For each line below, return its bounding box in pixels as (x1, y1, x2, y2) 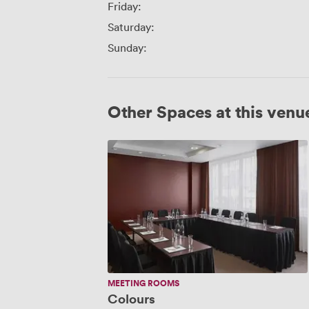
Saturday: (108, 19, 154, 34)
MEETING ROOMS (108, 277, 179, 290)
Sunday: (108, 40, 147, 54)
